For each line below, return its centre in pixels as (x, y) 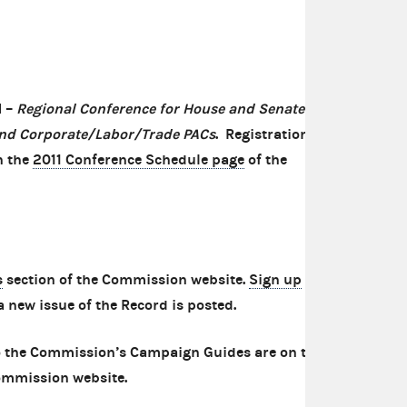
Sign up (275, 280)
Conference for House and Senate (192, 109)
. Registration (262, 134)
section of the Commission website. (126, 280)
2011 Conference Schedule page (139, 160)
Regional (46, 109)
